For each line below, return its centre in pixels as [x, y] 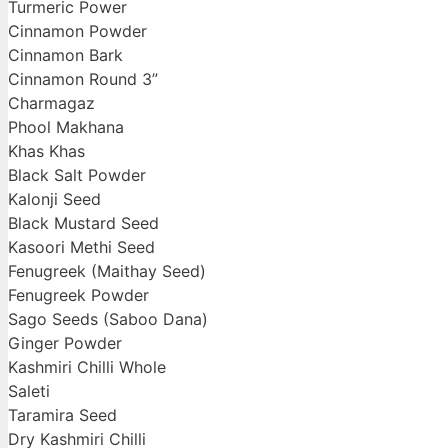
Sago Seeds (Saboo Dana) [108, 319]
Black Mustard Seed [83, 223]
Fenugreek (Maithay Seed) [107, 271]
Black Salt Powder [77, 175]
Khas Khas [46, 151]
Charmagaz [51, 103]
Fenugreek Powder [78, 295]
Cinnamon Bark [65, 55]
